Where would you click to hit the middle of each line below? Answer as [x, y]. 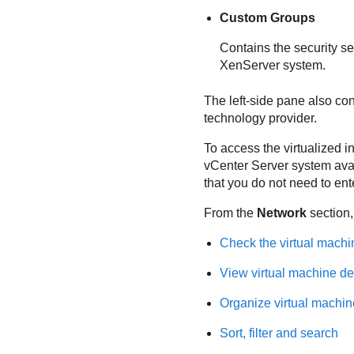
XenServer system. [272, 66]
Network [281, 213]
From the [230, 213]
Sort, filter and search [279, 333]
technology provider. [260, 118]
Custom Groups [267, 18]
